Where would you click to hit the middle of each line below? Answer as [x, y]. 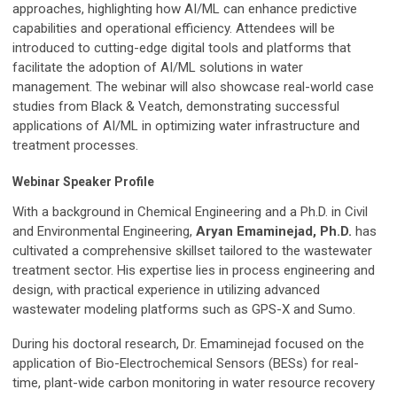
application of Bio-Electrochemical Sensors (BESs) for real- [186, 364]
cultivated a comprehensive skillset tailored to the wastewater [192, 251]
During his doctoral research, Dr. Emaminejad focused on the [188, 344]
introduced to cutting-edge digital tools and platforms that [182, 48]
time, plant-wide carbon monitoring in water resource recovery [194, 383]
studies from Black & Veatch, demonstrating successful [176, 107]
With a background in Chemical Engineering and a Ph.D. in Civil [190, 212]
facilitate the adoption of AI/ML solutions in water [158, 68]
